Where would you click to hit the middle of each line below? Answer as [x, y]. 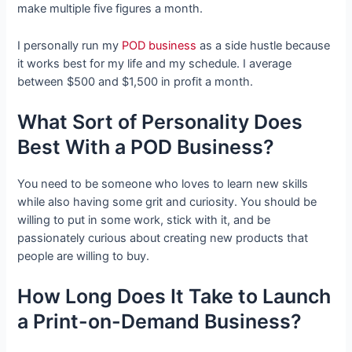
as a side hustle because [264, 45]
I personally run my [70, 45]
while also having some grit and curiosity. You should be [167, 202]
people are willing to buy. [84, 257]
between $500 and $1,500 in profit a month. [136, 81]
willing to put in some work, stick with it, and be [144, 220]
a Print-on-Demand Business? [160, 322]
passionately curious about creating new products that [163, 238]
